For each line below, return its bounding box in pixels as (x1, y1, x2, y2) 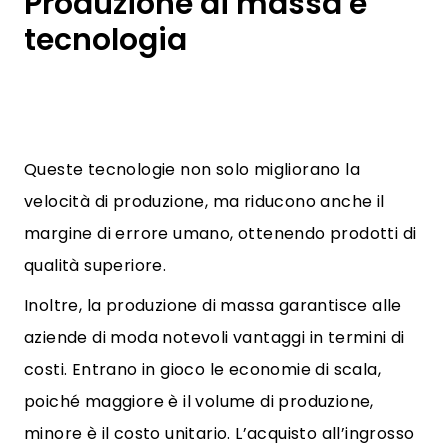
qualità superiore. (24, 254, 167, 277)
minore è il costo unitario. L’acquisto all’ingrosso (24, 422, 415, 445)
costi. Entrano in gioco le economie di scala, (24, 358, 381, 381)
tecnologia (24, 19, 187, 61)
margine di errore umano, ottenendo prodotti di (24, 222, 417, 245)
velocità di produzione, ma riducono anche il (24, 190, 385, 213)
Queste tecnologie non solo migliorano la (24, 158, 360, 181)
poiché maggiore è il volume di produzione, (24, 390, 374, 413)
